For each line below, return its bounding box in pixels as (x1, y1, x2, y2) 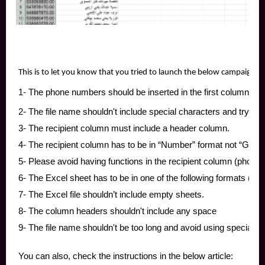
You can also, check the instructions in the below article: (18, 251, 233, 261)
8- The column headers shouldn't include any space (18, 206, 216, 216)
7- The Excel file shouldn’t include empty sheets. (18, 189, 204, 200)
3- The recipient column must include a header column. (18, 123, 230, 134)
